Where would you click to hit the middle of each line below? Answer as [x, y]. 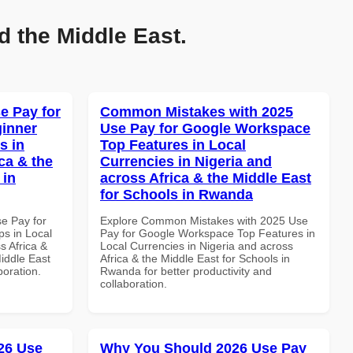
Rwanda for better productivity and [186, 271]
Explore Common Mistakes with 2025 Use [204, 220]
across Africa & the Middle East [206, 178]
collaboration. [134, 283]
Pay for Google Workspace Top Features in [208, 233]
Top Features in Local [173, 145]
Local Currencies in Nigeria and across [197, 245]
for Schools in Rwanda [176, 194]
